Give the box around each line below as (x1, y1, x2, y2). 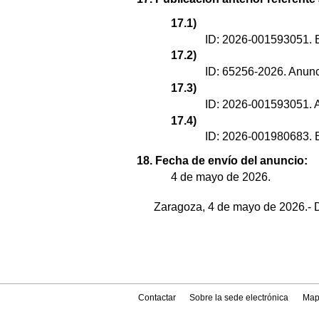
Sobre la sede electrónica (189, 293, 289, 303)
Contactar (138, 293, 177, 303)
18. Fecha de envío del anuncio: (137, 155, 308, 167)
